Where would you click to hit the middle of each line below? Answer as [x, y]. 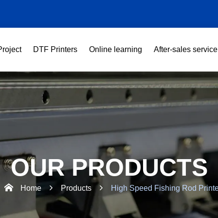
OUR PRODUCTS [109, 167]
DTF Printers [55, 49]
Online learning [116, 49]
